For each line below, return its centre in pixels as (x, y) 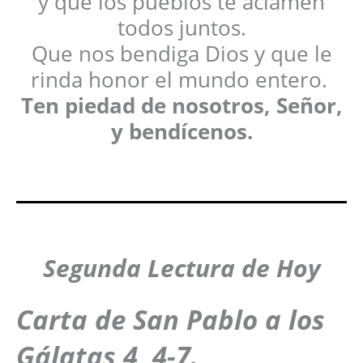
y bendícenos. (181, 131)
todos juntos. (181, 27)
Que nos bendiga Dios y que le (181, 53)
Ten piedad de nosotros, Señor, (181, 105)
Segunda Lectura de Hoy (181, 267)
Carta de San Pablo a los (171, 319)
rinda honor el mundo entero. (181, 79)
